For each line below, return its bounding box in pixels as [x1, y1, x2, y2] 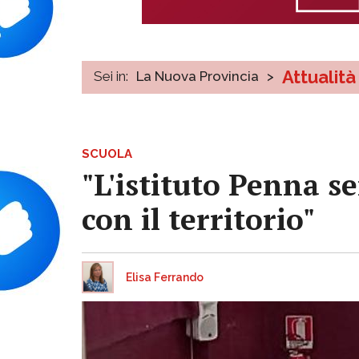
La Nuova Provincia [136, 67, 259, 84]
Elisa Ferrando [126, 270, 204, 284]
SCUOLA [82, 146, 132, 161]
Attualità [282, 66, 356, 87]
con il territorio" [82, 199, 315, 239]
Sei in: [94, 67, 128, 84]
